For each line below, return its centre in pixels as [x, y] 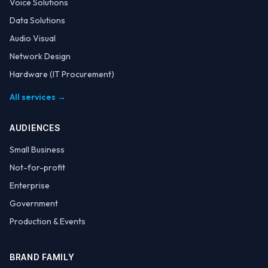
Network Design [40, 56]
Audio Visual [33, 38]
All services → [38, 97]
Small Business [37, 150]
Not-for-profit [37, 167]
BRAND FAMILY [42, 257]
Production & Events [48, 221]
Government [34, 203]
